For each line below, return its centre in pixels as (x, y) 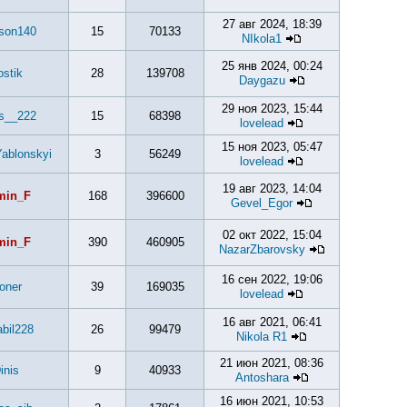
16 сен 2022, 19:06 (272, 279)
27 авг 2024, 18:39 (272, 24)
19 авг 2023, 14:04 (272, 189)
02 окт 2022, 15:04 (272, 235)
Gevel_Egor (262, 203)
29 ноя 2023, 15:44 (272, 109)
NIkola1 (262, 39)
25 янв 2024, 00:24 (272, 66)
